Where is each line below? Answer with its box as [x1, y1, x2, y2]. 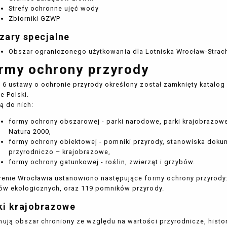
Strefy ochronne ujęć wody [8, 5, 99, 13]
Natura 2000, [8, 127, 52, 135]
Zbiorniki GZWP [8, 15, 61, 23]
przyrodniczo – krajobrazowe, [8, 147, 111, 156]
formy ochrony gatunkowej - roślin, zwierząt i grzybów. [8, 158, 196, 166]
